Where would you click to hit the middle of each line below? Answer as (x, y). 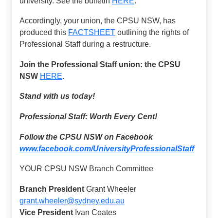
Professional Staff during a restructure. (85, 44)
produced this (44, 33)
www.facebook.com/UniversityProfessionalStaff (107, 148)
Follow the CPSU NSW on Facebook (86, 137)
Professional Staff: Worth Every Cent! (88, 116)
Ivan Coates (95, 212)
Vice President (46, 212)
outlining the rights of (152, 33)
